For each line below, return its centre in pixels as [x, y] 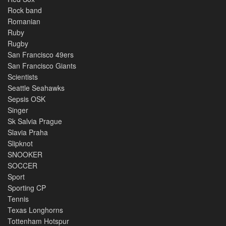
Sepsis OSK [26, 99]
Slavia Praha [28, 132]
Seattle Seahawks [36, 88]
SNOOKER [25, 154]
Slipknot [20, 143]
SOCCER [22, 165]
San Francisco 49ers [41, 54]
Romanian [24, 21]
